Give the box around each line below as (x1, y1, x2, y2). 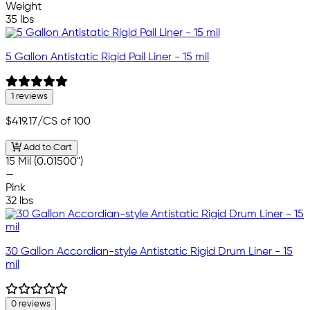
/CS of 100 (37, 116, 91, 128)
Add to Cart (21, 143, 72, 152)
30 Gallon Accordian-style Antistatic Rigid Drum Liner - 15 (6, 246, 293, 257)
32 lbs (6, 196, 33, 207)
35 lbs (6, 15, 34, 26)
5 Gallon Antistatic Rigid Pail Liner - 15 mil (6, 52, 209, 64)
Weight (6, 1, 42, 13)
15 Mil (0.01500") (6, 156, 83, 167)
